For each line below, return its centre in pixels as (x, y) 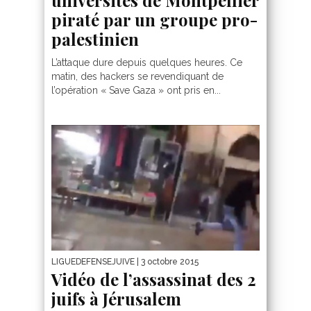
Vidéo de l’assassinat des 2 (154, 279)
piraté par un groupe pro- (154, 19)
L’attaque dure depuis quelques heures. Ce (147, 62)
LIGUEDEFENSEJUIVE (93, 262)
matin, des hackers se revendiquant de (137, 76)
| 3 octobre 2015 (167, 262)
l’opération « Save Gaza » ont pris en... (136, 90)
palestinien (95, 39)
